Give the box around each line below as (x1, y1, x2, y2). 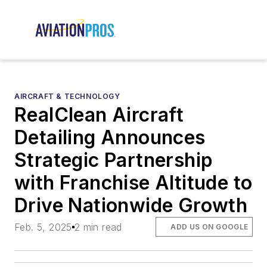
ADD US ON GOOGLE (170, 222, 249, 231)
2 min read (74, 221, 122, 233)
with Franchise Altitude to (14, 171, 253, 195)
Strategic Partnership (14, 148, 213, 172)
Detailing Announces (14, 126, 206, 150)
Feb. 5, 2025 (14, 221, 72, 233)
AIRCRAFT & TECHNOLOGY (14, 92, 120, 101)
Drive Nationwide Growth (14, 194, 248, 218)
